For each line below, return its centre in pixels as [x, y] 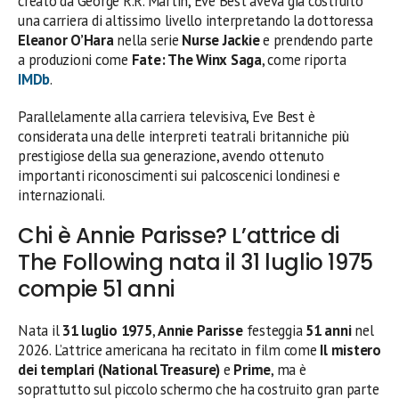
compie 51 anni [96, 289]
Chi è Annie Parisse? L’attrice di [179, 235]
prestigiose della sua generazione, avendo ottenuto [171, 155]
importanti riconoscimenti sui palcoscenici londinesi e [179, 175]
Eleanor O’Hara [66, 40]
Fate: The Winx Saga [196, 59]
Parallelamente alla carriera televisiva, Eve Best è [167, 116]
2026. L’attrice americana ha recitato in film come [169, 350]
